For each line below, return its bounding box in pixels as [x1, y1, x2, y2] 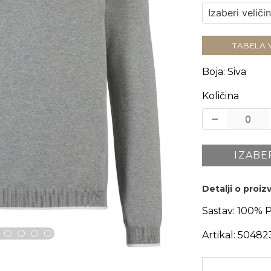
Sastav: [201, 204, 235, 217]
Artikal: [201, 229, 235, 241]
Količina [201, 90, 239, 102]
